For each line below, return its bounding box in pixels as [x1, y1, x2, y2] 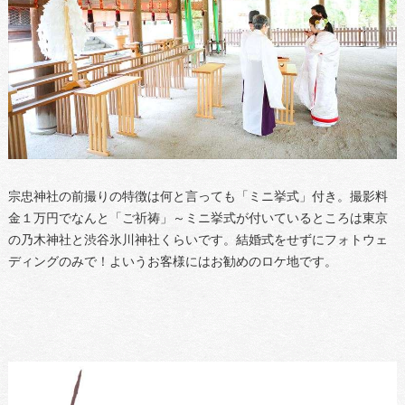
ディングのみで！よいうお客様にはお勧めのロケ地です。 [7, 254, 337, 268]
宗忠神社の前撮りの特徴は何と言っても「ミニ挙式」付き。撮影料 [7, 189, 388, 203]
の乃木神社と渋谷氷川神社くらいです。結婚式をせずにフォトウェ [7, 232, 388, 247]
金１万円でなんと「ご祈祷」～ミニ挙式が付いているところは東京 [7, 211, 388, 225]
